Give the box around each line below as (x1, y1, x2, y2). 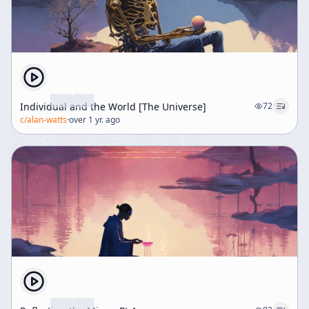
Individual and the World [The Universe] (20, 99, 206, 113)
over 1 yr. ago (69, 114, 120, 126)
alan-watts (27, 114, 67, 126)
